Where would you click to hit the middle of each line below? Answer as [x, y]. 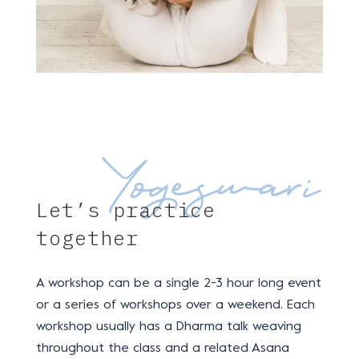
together [87, 238]
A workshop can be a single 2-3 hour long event [178, 284]
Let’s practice [125, 210]
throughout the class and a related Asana [162, 349]
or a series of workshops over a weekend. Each [175, 306]
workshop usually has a [104, 327]
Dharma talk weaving [238, 327]
